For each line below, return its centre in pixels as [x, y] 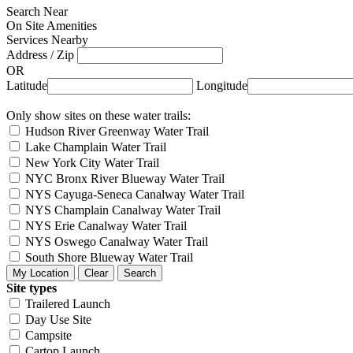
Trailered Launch [68, 303]
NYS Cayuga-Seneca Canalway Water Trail [135, 194]
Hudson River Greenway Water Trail [117, 131]
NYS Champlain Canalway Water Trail [123, 210]
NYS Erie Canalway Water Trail [106, 225]
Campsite [48, 335]
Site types [32, 288]
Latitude [27, 85]
